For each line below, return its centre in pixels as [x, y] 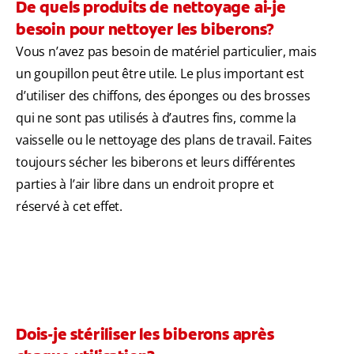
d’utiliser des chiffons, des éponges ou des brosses [163, 96]
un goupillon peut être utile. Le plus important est [160, 74]
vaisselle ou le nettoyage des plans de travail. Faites [164, 140]
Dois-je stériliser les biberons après [145, 335]
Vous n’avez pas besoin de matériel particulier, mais [166, 52]
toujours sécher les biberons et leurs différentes [156, 162]
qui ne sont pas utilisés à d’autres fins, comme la [156, 118]
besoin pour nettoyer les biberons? [145, 30]
